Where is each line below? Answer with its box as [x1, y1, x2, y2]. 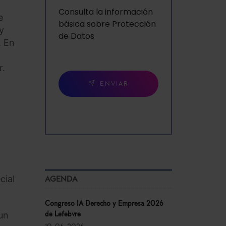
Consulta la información [58, 6, 153, 18]
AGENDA [44, 175, 77, 184]
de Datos [58, 30, 94, 42]
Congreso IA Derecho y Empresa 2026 [44, 200, 163, 208]
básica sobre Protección [58, 18, 156, 30]
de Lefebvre [44, 210, 81, 218]
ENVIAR [99, 81, 129, 88]
